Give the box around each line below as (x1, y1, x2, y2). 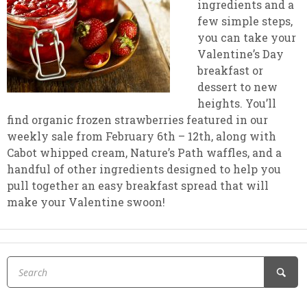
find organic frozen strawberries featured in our (7, 112, 268, 127)
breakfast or (197, 63, 263, 77)
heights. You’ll (197, 96, 276, 110)
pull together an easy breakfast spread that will (7, 178, 269, 193)
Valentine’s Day (197, 47, 284, 61)
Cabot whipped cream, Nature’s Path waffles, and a (7, 145, 282, 160)
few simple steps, (197, 14, 293, 28)
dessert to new (197, 79, 278, 94)
